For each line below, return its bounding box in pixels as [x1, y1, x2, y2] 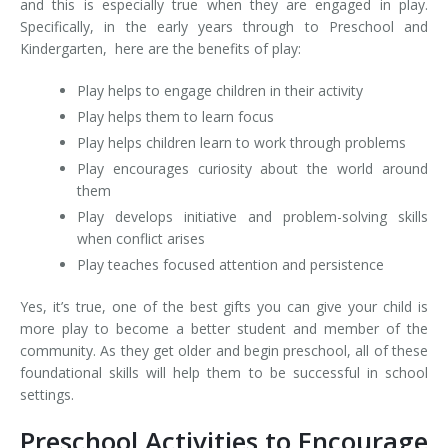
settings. [20, 385, 74, 404]
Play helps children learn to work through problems [76, 133, 406, 152]
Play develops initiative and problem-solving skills [76, 207, 428, 226]
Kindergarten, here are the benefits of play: [20, 39, 301, 58]
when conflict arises [76, 229, 205, 248]
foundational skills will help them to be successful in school [20, 363, 428, 382]
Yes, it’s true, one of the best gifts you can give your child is [20, 297, 428, 316]
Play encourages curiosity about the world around [76, 159, 428, 178]
